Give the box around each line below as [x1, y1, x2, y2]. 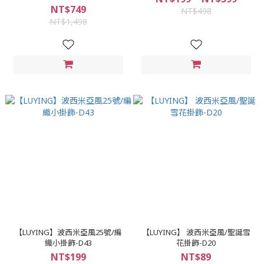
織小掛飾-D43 [44, 237, 92, 248]
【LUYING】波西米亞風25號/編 [14, 227, 122, 237]
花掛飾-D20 [176, 237, 216, 248]
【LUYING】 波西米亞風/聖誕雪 [141, 227, 250, 237]
